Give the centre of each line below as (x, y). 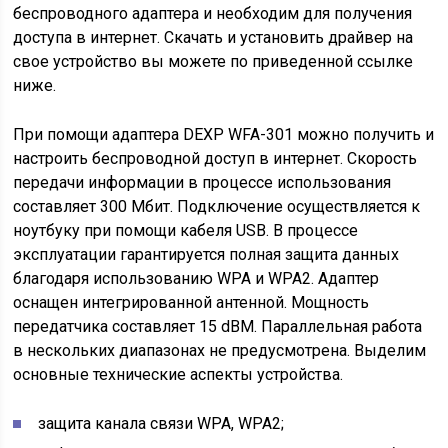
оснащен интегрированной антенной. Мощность (191, 302)
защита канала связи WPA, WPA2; (161, 423)
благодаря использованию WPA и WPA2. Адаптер (196, 278)
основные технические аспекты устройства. (178, 374)
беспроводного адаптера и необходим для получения (213, 13)
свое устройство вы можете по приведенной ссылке (213, 61)
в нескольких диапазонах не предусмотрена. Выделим (220, 350)
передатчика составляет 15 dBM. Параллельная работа (218, 326)
